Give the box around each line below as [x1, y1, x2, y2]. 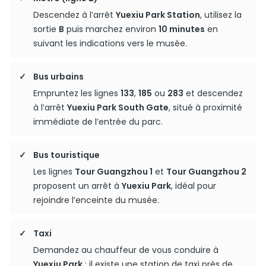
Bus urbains [33, 71, 84, 83]
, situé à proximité [169, 102, 242, 113]
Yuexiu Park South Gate [67, 102, 169, 113]
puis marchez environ [64, 23, 159, 35]
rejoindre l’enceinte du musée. [33, 194, 159, 206]
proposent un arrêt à [33, 180, 122, 192]
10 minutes [159, 23, 205, 35]
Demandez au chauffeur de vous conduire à [33, 244, 218, 256]
